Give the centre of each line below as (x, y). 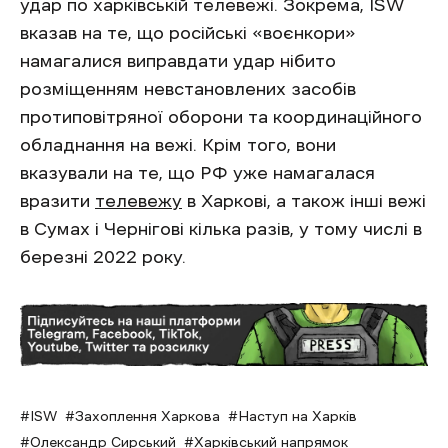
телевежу (138, 200)
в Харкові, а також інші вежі (304, 200)
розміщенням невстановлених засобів (188, 88)
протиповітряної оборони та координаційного (221, 116)
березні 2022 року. (103, 256)
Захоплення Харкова (147, 416)
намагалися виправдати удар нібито (178, 60)
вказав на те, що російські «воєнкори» (188, 32)
